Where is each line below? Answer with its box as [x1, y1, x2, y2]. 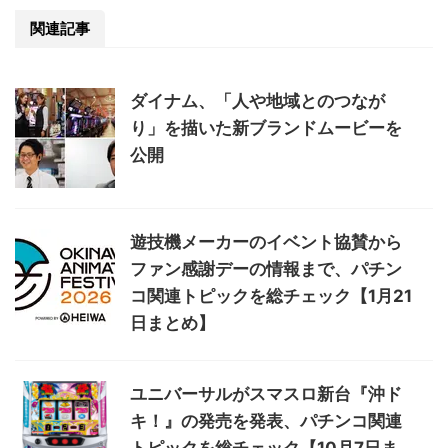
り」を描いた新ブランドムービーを [130, 117, 402, 138]
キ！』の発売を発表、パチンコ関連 [130, 410, 402, 431]
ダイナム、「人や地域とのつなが [130, 90, 385, 111]
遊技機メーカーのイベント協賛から [130, 231, 402, 252]
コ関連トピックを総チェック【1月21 [130, 285, 412, 306]
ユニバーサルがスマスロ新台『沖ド [130, 383, 402, 404]
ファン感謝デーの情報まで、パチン [130, 258, 402, 279]
